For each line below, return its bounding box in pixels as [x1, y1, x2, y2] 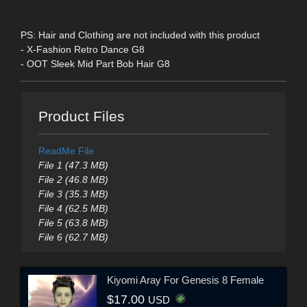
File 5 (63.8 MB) [38, 217, 108, 229]
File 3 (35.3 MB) [38, 188, 108, 200]
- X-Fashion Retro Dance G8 [21, 43, 145, 55]
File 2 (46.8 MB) [38, 174, 108, 186]
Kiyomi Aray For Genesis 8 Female [107, 273, 264, 286]
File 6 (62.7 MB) [38, 232, 108, 243]
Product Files [38, 108, 125, 125]
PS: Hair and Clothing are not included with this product [21, 29, 260, 40]
